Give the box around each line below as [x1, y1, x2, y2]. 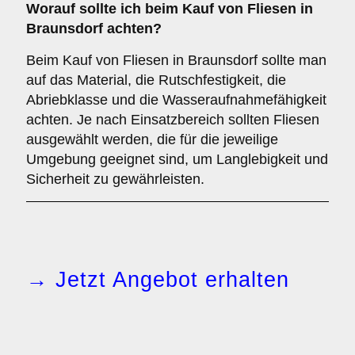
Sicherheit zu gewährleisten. [26, 171, 204, 187]
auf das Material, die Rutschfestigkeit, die [26, 72, 286, 88]
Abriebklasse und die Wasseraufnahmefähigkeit [26, 92, 326, 108]
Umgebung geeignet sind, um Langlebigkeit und [26, 151, 328, 167]
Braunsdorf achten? [26, 21, 162, 36]
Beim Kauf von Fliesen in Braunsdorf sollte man [26, 52, 326, 68]
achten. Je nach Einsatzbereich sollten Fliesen [26, 112, 319, 128]
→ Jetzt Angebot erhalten [26, 268, 289, 292]
